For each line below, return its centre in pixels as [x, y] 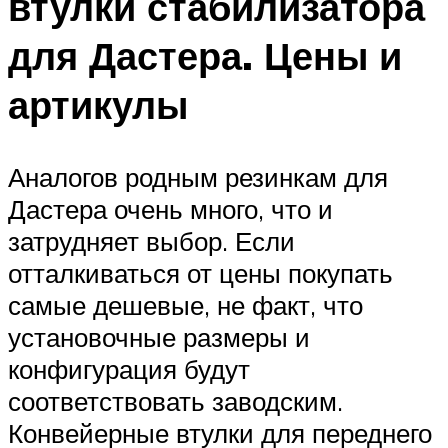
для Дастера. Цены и [205, 56]
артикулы [98, 105]
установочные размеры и [159, 337]
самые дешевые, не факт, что [185, 305]
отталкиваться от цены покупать [200, 273]
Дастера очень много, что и [170, 209]
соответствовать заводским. [175, 401]
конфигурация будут [129, 369]
